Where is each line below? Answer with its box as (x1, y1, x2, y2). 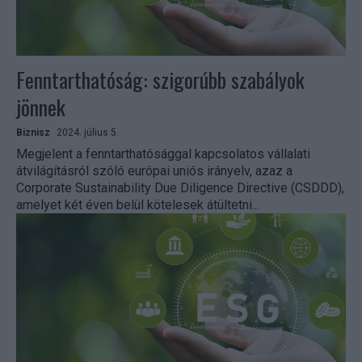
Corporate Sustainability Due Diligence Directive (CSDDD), (16, 180, 344, 196)
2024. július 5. (57, 127, 119, 139)
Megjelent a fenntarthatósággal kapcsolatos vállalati (16, 146, 310, 162)
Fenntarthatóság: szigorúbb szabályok (16, 64, 305, 96)
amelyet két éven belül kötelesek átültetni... (16, 197, 259, 213)
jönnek (16, 91, 65, 124)
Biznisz (16, 127, 50, 139)
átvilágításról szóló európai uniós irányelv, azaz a (16, 163, 293, 179)
